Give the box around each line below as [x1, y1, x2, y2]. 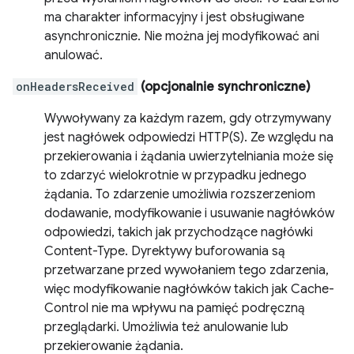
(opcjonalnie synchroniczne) [137, 79, 311, 95]
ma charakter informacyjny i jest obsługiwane [44, 9, 304, 25]
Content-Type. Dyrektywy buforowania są [44, 243, 285, 259]
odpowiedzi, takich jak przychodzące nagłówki [44, 224, 313, 240]
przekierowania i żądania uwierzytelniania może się [44, 149, 333, 164]
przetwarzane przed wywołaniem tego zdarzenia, [44, 262, 329, 278]
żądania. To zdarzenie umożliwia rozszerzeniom [44, 186, 315, 202]
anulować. [44, 47, 103, 63]
